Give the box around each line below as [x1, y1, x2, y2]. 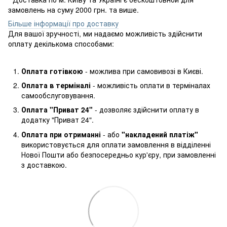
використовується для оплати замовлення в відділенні [21, 139, 211, 149]
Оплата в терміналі [21, 80, 91, 90]
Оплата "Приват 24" [21, 104, 93, 115]
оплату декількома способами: [8, 38, 114, 49]
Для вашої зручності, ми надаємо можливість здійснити [8, 28, 202, 39]
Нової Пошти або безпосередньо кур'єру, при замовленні [21, 149, 216, 160]
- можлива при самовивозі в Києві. [83, 65, 203, 76]
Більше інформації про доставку [8, 18, 119, 28]
